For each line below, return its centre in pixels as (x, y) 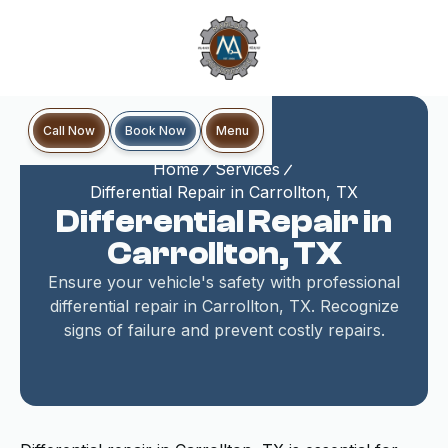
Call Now (69, 130)
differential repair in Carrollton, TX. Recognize (224, 306)
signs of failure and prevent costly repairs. (224, 330)
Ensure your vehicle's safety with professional (224, 282)
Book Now (155, 130)
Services (247, 169)
